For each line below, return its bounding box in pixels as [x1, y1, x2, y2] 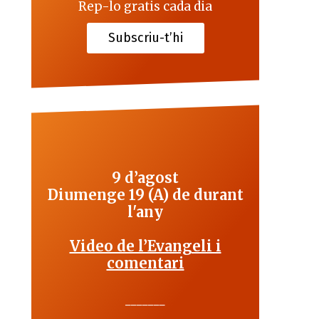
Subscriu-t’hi [108, 30, 183, 46]
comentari [106, 254, 184, 273]
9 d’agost [112, 169, 179, 187]
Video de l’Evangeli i [69, 237, 221, 256]
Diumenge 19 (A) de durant [47, 186, 244, 204]
